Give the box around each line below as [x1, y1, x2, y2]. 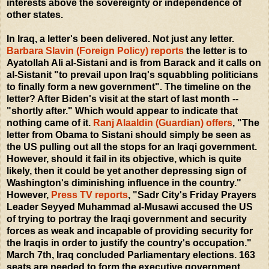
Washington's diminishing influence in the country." [7, 177, 241, 188]
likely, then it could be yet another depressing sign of [7, 165, 246, 176]
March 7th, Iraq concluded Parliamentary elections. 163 [7, 249, 255, 260]
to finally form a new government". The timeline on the [7, 81, 251, 92]
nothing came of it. [7, 117, 93, 128]
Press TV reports [51, 189, 128, 200]
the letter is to [184, 45, 247, 56]
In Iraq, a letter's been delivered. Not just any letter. [7, 33, 234, 44]
